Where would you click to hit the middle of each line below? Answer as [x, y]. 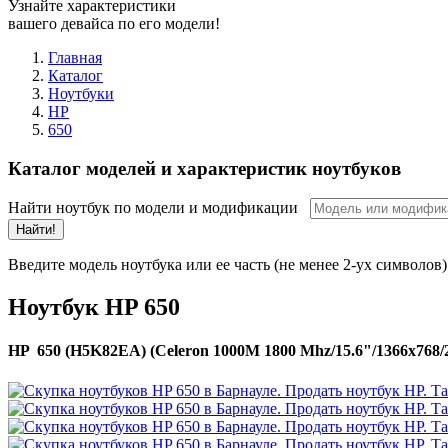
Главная [75, 57]
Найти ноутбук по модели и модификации [159, 208]
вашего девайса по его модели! [114, 23]
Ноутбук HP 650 [94, 307]
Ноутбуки [81, 93]
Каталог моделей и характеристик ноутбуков [204, 168]
